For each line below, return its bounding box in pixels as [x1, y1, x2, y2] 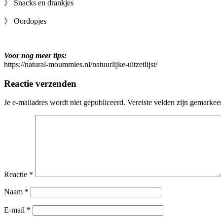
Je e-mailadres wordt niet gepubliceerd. [4, 98, 125, 107]
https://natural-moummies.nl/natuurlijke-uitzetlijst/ [4, 60, 157, 69]
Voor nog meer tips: [4, 51, 67, 60]
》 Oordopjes [4, 16, 48, 25]
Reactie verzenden [4, 78, 76, 89]
